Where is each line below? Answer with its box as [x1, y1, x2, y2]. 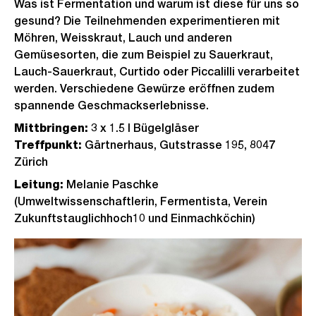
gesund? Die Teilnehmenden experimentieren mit [14, 14, 280, 28]
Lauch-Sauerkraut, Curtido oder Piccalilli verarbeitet [14, 65, 300, 78]
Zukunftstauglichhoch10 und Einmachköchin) [14, 212, 255, 225]
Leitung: [14, 178, 63, 191]
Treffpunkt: [14, 138, 82, 152]
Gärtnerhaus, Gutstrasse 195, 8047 [82, 138, 275, 152]
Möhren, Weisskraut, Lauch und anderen [14, 31, 232, 44]
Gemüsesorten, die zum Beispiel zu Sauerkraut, [14, 48, 273, 61]
